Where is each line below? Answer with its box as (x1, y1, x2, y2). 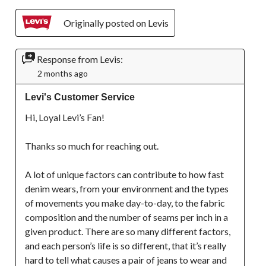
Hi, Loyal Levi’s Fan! (25, 112, 104, 123)
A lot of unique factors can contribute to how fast (25, 169, 224, 180)
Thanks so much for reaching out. (25, 140, 160, 152)
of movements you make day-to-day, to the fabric (25, 197, 225, 209)
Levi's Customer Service (25, 92, 135, 103)
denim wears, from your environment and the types (25, 183, 229, 195)
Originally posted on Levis (64, 17, 169, 28)
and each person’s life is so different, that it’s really (25, 240, 226, 252)
